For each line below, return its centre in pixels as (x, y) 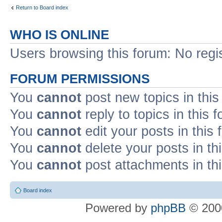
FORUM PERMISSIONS (80, 79)
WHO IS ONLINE (59, 34)
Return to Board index (42, 7)
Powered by (118, 208)
